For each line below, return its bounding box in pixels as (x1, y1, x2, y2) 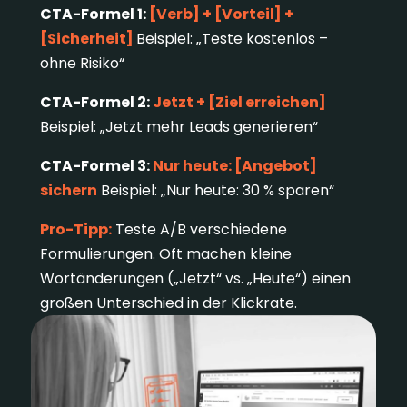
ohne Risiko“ (39, 53, 124, 74)
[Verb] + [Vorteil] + (148, 4, 293, 25)
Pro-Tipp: (39, 219, 112, 241)
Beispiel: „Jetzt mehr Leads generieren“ (39, 116, 318, 138)
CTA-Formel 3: (39, 155, 153, 177)
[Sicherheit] (39, 28, 136, 50)
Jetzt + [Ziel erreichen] (152, 92, 326, 114)
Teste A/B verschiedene (111, 219, 287, 241)
